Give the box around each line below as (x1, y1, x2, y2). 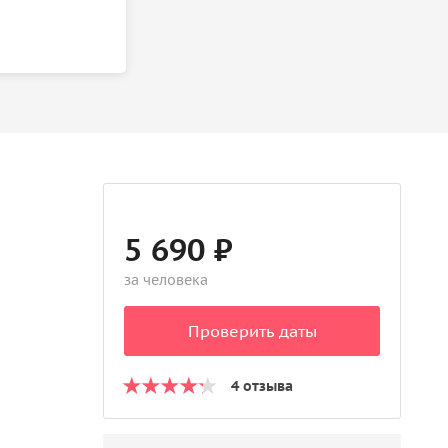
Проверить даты (187, 321, 317, 341)
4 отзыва (231, 377, 294, 395)
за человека (124, 271, 209, 289)
